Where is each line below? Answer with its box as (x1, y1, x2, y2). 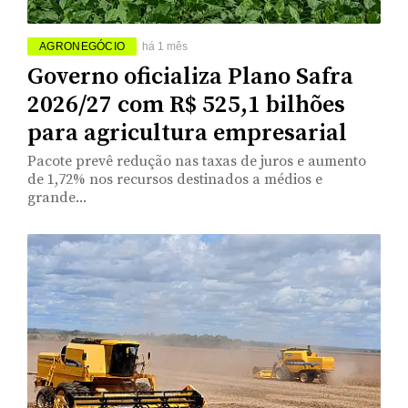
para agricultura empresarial (27, 117, 347, 148)
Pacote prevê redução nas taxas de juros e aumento (27, 151, 366, 170)
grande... (27, 188, 87, 207)
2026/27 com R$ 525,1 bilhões (27, 89, 345, 120)
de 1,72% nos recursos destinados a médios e (27, 169, 322, 189)
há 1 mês (142, 39, 189, 53)
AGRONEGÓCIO (39, 39, 126, 53)
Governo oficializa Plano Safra (27, 61, 353, 92)
